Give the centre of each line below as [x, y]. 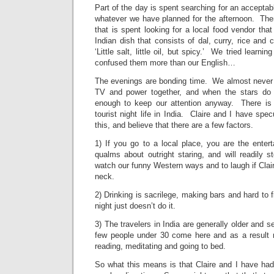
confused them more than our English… [165, 63]
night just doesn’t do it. [135, 206]
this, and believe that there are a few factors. [174, 125]
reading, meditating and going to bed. [160, 246]
